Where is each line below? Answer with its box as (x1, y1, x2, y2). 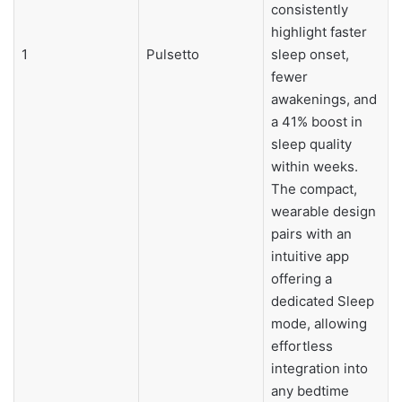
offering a (270, 269, 332, 287)
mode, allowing (270, 314, 367, 332)
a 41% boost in (270, 112, 363, 130)
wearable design (270, 202, 376, 220)
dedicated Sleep (270, 292, 374, 310)
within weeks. (270, 157, 358, 175)
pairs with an (270, 224, 352, 242)
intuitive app (270, 247, 349, 265)
